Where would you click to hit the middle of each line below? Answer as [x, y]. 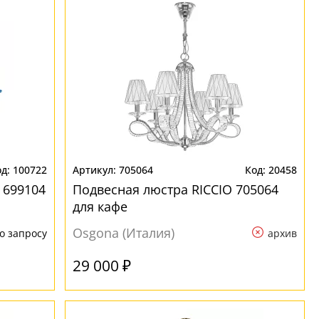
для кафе [100, 206]
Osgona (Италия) [124, 233]
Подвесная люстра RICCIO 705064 [176, 189]
